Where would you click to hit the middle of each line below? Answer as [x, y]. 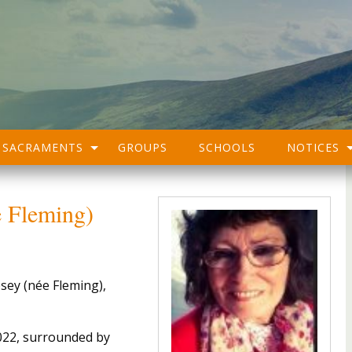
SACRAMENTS [43, 147]
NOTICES [313, 147]
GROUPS [143, 147]
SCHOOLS [227, 147]
